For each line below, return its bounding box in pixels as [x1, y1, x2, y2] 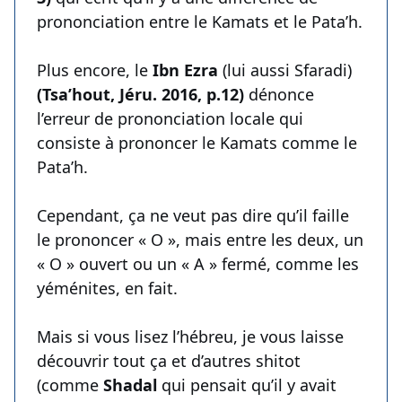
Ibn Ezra [153, 59, 218, 82]
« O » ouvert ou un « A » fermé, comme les [37, 253, 359, 275]
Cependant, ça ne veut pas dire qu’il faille [37, 205, 349, 227]
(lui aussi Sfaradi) [218, 59, 352, 82]
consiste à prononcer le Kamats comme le [37, 132, 357, 154]
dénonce [249, 83, 314, 106]
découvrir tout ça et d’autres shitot [37, 350, 301, 372]
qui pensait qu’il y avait [162, 374, 336, 397]
